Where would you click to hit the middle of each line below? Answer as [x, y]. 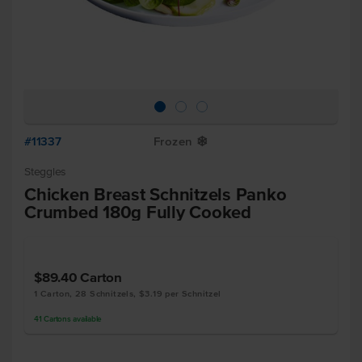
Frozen [173, 141]
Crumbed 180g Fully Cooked [138, 212]
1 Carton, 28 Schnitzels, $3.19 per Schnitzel [128, 293]
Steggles [45, 172]
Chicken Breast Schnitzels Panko [156, 194]
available [86, 319]
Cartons [57, 319]
